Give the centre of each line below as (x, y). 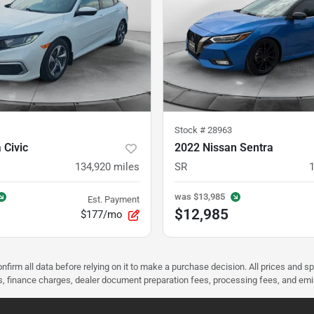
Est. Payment (114, 200)
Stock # (191, 130)
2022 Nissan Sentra (224, 148)
